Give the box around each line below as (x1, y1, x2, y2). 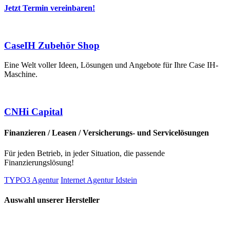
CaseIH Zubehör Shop (4, 40, 100, 51)
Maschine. (4, 70, 40, 79)
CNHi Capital (4, 106, 63, 118)
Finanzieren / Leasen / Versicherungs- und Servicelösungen (4, 128, 209, 138)
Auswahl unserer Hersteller (4, 195, 100, 204)
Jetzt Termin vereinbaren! (4, 3, 95, 12)
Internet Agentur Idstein (61, 175, 137, 184)
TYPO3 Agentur (4, 175, 59, 184)
